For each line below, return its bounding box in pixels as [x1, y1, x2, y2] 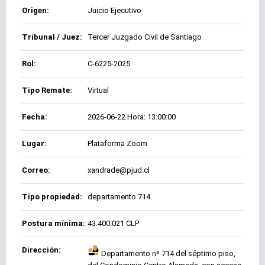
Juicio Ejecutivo [88, 6, 141, 15]
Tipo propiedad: [22, 192, 82, 202]
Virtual [88, 86, 109, 95]
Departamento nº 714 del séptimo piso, [99, 249, 235, 258]
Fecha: [22, 112, 47, 122]
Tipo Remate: [22, 86, 72, 95]
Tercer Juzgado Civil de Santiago [88, 33, 202, 42]
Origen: [22, 6, 49, 15]
